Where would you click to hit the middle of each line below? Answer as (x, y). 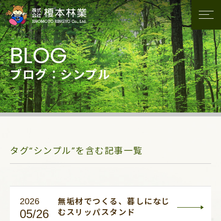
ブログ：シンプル (60, 75)
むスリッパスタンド (97, 212)
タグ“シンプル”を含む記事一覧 (76, 150)
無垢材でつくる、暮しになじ (114, 201)
